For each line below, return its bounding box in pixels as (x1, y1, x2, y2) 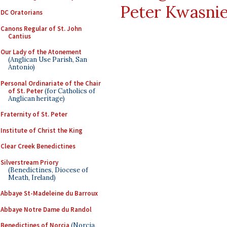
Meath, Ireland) (8, 173, 56, 182)
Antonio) (8, 63, 35, 71)
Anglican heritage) (8, 94, 65, 103)
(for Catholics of (43, 86, 95, 95)
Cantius (8, 31, 31, 41)
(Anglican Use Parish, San (8, 55, 87, 64)
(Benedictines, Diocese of (8, 165, 88, 174)
